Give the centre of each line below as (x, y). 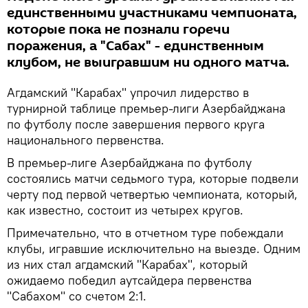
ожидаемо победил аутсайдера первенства (129, 280)
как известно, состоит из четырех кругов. (125, 210)
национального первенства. (86, 140)
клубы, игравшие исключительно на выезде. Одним (154, 248)
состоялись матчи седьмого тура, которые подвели (153, 178)
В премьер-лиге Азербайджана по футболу (129, 162)
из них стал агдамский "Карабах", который (127, 264)
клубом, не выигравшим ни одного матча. (148, 62)
